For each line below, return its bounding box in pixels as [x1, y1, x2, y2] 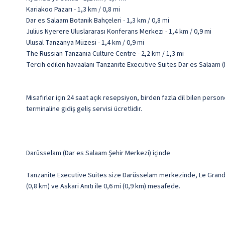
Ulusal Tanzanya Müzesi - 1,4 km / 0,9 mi [26, 38, 144, 48]
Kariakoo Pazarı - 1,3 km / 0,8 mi [26, 5, 120, 15]
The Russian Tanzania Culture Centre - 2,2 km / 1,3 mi [26, 49, 184, 59]
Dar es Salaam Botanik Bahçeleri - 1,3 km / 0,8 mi [26, 16, 169, 26]
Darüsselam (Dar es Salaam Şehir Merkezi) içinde [26, 148, 170, 159]
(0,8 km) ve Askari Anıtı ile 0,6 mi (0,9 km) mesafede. [26, 181, 180, 192]
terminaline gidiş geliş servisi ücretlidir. [26, 104, 142, 115]
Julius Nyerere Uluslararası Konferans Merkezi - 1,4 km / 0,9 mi [26, 27, 211, 37]
